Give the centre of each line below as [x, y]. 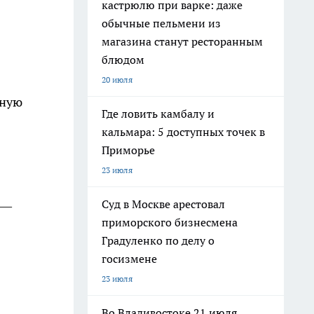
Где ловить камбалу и [158, 114]
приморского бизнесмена [170, 222]
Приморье [128, 150]
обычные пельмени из [161, 23]
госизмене [129, 259]
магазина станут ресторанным [182, 41]
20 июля [117, 80]
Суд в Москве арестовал [163, 204]
